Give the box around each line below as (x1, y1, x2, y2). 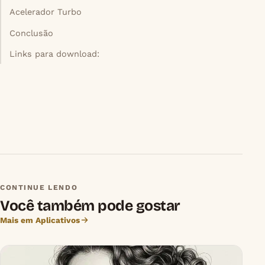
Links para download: (9, 49, 100, 59)
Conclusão (9, 28, 54, 38)
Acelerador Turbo (9, 7, 82, 17)
